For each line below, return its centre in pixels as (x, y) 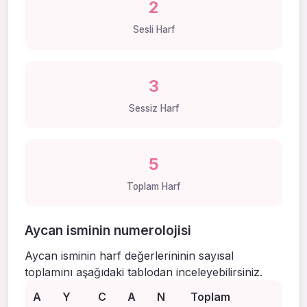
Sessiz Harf (153, 108)
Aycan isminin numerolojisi (108, 231)
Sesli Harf (153, 30)
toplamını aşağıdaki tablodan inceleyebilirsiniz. (144, 272)
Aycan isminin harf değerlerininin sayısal (129, 256)
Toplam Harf (153, 187)
